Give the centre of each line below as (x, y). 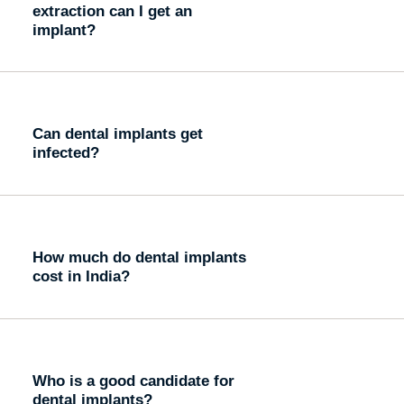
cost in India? (81, 275)
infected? (65, 153)
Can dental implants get (117, 134)
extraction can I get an (112, 10)
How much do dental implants (139, 257)
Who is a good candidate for (133, 380)
